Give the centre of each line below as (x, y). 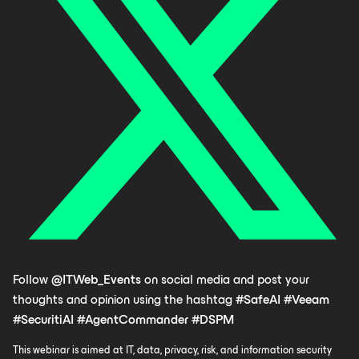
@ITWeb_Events (96, 280)
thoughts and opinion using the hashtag (124, 300)
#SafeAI (260, 300)
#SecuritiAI (45, 320)
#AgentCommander (134, 320)
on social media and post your (225, 280)
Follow (32, 280)
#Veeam (307, 300)
